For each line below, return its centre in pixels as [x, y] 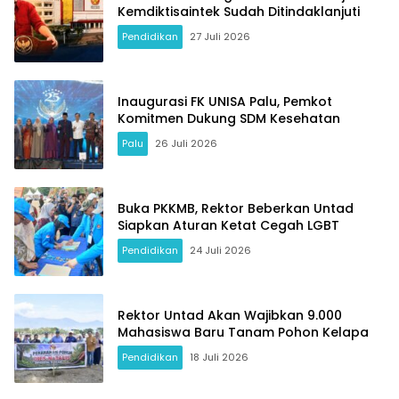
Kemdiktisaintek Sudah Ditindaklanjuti [239, 11]
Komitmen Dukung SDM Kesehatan [229, 118]
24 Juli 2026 [220, 250]
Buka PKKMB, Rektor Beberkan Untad [236, 208]
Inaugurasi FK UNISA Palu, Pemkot [225, 101]
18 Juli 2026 [219, 357]
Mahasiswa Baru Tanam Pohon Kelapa [243, 332]
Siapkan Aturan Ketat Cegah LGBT [228, 225]
